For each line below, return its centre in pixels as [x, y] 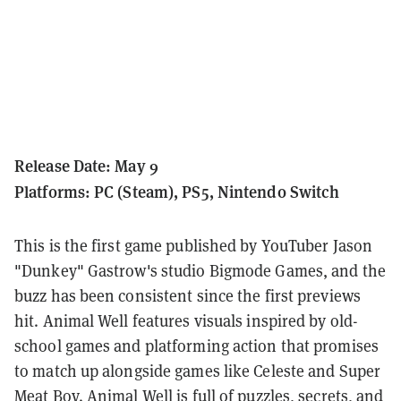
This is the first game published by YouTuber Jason [194, 246]
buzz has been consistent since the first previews [188, 296]
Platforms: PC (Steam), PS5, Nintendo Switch [177, 192]
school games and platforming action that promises [196, 346]
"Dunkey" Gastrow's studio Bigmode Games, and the [200, 271]
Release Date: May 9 [86, 166]
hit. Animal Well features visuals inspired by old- [187, 321]
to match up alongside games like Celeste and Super [198, 371]
